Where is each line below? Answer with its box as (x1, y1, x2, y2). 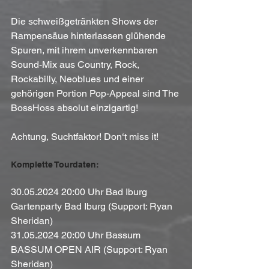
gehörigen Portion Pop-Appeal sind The (11, 87, 181, 99)
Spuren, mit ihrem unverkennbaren (11, 44, 160, 56)
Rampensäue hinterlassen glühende (11, 29, 168, 41)
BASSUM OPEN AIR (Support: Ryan (11, 243, 170, 255)
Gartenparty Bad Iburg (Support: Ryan (11, 200, 175, 212)
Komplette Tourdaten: (11, 159, 99, 169)
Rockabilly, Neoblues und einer (11, 73, 146, 85)
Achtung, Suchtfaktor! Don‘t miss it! (11, 130, 159, 142)
